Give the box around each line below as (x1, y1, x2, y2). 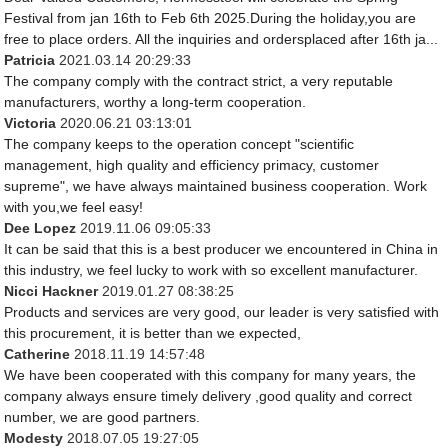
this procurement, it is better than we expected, (4, 325, 302, 342)
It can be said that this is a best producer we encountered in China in (4, 241, 439, 258)
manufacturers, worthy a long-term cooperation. (4, 94, 307, 111)
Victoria (4, 115, 61, 132)
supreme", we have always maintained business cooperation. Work (4, 178, 428, 195)
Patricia (4, 52, 60, 69)
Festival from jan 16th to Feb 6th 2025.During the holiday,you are (4, 10, 417, 27)
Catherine (4, 346, 75, 363)
